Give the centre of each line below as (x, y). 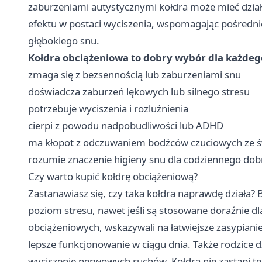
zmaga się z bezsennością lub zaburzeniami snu (135, 74)
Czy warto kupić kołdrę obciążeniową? (113, 176)
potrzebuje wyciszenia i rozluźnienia (108, 108)
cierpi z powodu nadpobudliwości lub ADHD (126, 125)
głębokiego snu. (64, 40)
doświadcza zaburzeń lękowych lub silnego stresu (139, 91)
